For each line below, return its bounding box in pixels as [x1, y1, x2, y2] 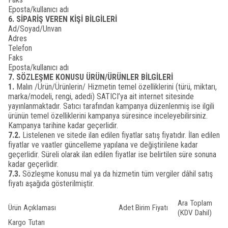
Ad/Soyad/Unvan [8, 24, 62, 34]
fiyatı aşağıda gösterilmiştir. [8, 179, 94, 188]
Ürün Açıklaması [8, 203, 56, 212]
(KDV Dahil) [178, 208, 212, 217]
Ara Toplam [178, 198, 212, 208]
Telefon [8, 43, 32, 53]
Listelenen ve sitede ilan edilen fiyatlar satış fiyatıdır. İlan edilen [20, 130, 220, 140]
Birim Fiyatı [135, 203, 168, 212]
